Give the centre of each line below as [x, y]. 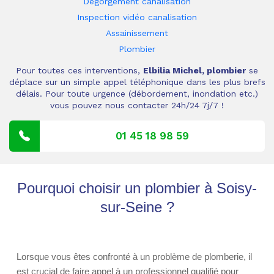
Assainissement [137, 33]
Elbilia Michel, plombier [194, 70]
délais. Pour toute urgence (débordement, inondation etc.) [137, 94]
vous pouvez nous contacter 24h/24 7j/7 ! [137, 105]
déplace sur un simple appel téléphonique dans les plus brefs [137, 82]
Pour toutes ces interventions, [80, 70]
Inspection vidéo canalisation [137, 17]
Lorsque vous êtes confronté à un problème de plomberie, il [134, 257]
